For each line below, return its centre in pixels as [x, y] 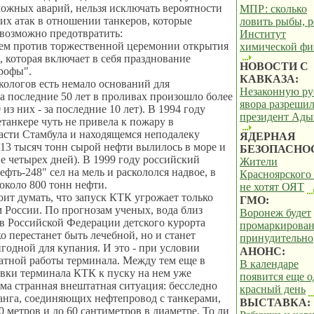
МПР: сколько [273, 9]
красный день [273, 289]
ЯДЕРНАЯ [268, 136]
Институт [263, 34]
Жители [259, 162]
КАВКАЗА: [269, 79]
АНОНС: [262, 251]
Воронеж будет [275, 213]
